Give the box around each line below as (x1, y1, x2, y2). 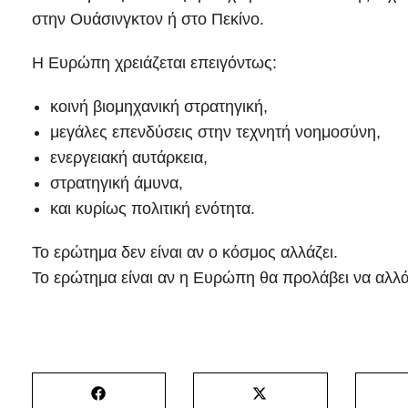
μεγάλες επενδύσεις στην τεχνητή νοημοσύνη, (50, 123, 381, 142)
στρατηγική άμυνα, (50, 174, 183, 193)
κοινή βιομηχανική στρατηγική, (50, 97, 268, 117)
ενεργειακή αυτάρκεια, (50, 148, 208, 168)
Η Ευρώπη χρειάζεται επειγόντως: (32, 54, 277, 73)
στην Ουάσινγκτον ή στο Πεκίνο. (32, 10, 264, 29)
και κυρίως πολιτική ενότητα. (50, 199, 255, 219)
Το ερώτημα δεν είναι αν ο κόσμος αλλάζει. (32, 243, 338, 262)
